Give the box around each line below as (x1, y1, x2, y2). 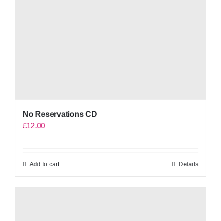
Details (179, 161, 198, 168)
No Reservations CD (23, 110, 97, 119)
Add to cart (30, 161, 60, 168)
